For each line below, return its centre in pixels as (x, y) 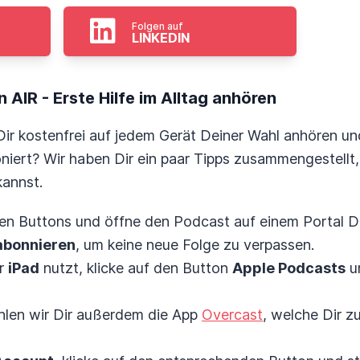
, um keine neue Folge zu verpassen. (195, 245)
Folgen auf (157, 26)
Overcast (232, 315)
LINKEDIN (160, 38)
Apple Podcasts (289, 268)
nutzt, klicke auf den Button (136, 268)
